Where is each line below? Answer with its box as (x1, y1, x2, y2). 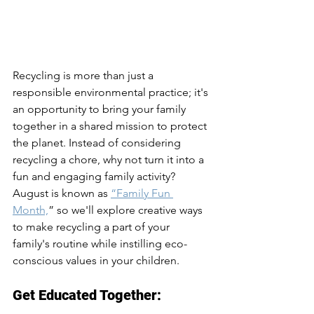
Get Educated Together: (13, 287, 161, 303)
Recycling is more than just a (13, 69, 156, 82)
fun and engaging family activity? (13, 170, 178, 183)
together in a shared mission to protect (13, 119, 210, 132)
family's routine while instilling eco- (13, 237, 187, 250)
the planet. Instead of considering (13, 136, 184, 149)
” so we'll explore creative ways (48, 203, 205, 217)
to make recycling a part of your (13, 220, 172, 233)
